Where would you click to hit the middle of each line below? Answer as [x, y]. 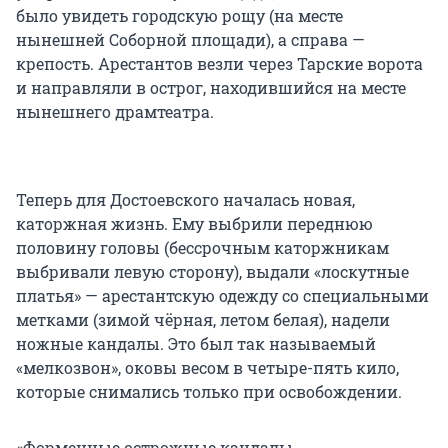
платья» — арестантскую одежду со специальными [222, 295]
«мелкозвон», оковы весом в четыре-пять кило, [207, 367]
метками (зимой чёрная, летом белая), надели [203, 319]
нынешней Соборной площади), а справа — [190, 39]
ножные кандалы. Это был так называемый [196, 343]
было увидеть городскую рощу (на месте [179, 15]
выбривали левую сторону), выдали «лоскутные [212, 271]
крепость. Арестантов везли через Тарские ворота [219, 63]
